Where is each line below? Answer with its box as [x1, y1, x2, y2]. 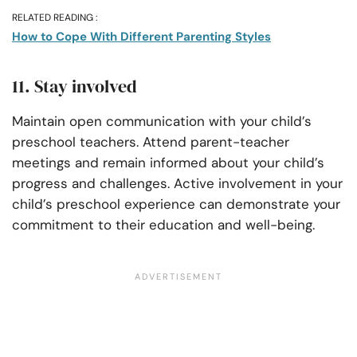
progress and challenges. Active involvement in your [12, 175, 343, 193]
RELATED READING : [12, 11, 97, 25]
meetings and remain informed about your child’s [12, 154, 324, 172]
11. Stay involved [12, 74, 137, 99]
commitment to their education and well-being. [12, 216, 319, 234]
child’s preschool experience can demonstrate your [12, 195, 340, 214]
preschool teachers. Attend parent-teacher [12, 133, 289, 151]
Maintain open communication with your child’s [12, 112, 312, 131]
